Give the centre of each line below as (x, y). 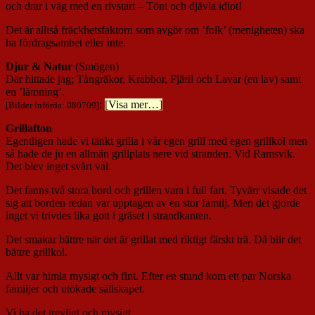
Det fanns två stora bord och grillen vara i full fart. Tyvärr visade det (156, 190)
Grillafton (29, 128)
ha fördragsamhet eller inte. (66, 42)
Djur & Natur (39, 66)
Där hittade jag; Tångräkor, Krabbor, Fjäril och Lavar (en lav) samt (153, 79)
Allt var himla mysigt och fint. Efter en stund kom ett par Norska (148, 276)
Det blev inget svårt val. (58, 166)
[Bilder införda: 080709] (52, 105)
